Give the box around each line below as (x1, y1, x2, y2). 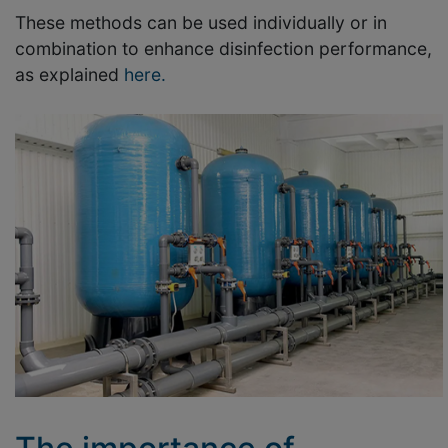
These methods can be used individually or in (15, 12, 387, 34)
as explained (15, 64, 124, 86)
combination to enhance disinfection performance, (15, 38, 432, 60)
